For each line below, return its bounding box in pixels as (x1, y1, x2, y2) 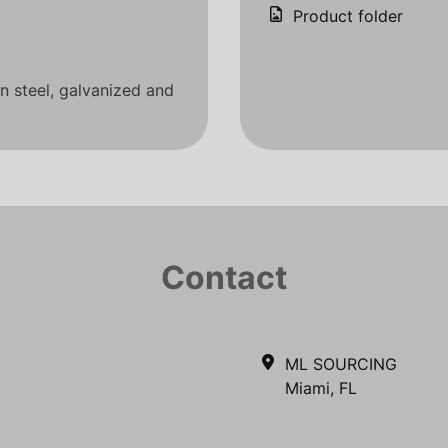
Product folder (288, 5, 403, 26)
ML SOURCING (285, 353, 397, 374)
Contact (161, 257, 287, 297)
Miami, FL (285, 377, 357, 398)
